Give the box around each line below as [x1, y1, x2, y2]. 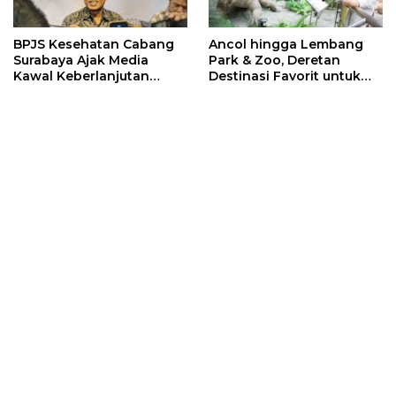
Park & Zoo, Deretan [209, 52, 340, 69]
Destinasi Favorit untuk [209, 68, 361, 85]
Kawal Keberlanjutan [13, 68, 149, 85]
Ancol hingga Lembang [209, 36, 363, 53]
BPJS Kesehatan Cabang [13, 36, 174, 53]
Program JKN [13, 84, 98, 101]
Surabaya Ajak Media [13, 52, 148, 69]
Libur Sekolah [209, 84, 299, 101]
